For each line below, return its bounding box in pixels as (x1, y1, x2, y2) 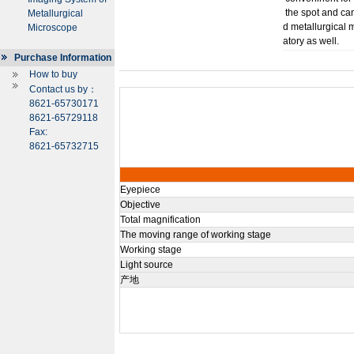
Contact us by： (29, 84, 97, 95)
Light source (120, 259, 173, 270)
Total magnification (120, 214, 201, 225)
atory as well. (283, 36, 339, 47)
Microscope (28, 22, 77, 33)
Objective (120, 199, 160, 210)
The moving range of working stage (120, 229, 271, 240)
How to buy (29, 69, 77, 80)
